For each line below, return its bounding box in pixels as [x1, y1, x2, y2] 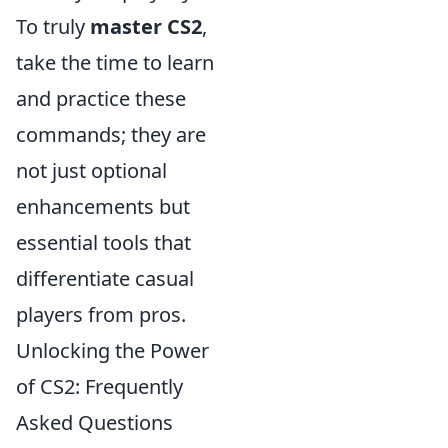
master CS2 [90, 12, 202, 40]
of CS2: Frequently [16, 372, 183, 400]
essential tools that [16, 228, 191, 256]
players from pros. [16, 300, 186, 328]
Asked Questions [16, 408, 173, 436]
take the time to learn [16, 48, 214, 76]
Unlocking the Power [16, 336, 209, 364]
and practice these [16, 84, 186, 112]
